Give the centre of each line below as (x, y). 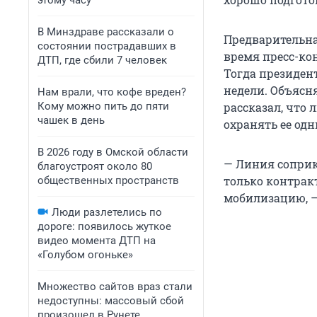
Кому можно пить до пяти (103, 106)
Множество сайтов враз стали (115, 287)
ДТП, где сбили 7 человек (102, 60)
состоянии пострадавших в (107, 46)
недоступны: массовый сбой (111, 301)
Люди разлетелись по (107, 212)
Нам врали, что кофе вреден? (112, 92)
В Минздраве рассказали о (106, 32)
